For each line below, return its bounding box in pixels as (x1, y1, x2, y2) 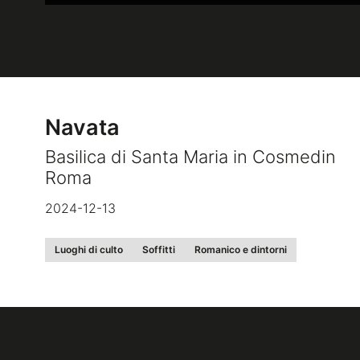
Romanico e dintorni (194, 243, 287, 256)
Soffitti (142, 243, 175, 256)
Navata (45, 114, 120, 141)
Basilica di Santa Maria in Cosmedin (45, 146, 336, 167)
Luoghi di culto (55, 243, 123, 256)
